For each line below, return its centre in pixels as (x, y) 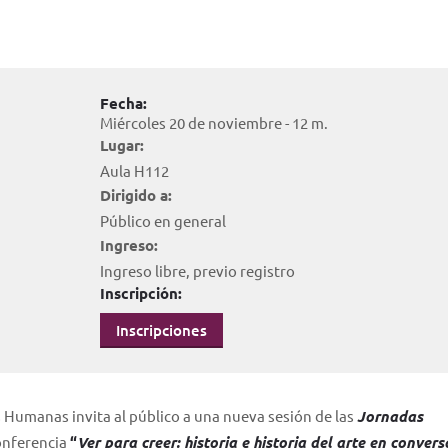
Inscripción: (140, 293)
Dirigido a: (135, 195)
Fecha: (123, 103)
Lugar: (121, 145)
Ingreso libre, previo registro (197, 270)
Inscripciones (161, 330)
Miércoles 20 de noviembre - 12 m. (213, 122)
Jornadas (390, 416)
